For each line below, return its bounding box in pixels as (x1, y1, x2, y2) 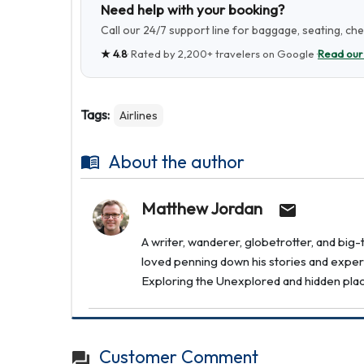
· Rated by (128, 47, 178, 60)
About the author (108, 150, 245, 173)
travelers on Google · (213, 47, 318, 60)
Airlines (119, 108, 158, 123)
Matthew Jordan (141, 198, 262, 219)
